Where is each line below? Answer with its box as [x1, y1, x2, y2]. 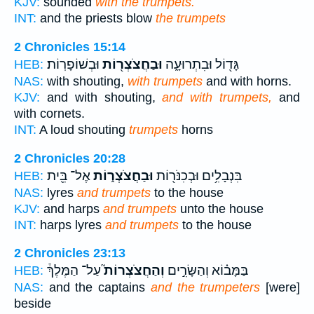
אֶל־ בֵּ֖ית [47, 168, 90, 184]
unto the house [177, 201, 264, 216]
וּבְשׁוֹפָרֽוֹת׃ [47, 56, 100, 72]
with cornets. [14, 106, 85, 121]
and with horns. [203, 74, 292, 88]
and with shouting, [40, 90, 163, 104]
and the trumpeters [150, 280, 261, 295]
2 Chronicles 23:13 [14, 246, 125, 261]
